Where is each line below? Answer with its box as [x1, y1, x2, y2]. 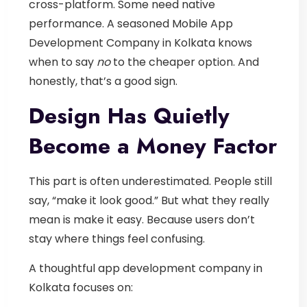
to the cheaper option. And [110, 53, 259, 70]
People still [214, 173, 272, 189]
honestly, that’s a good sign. [29, 73, 177, 89]
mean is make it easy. [29, 211, 147, 228]
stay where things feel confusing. [29, 230, 205, 247]
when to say [29, 53, 97, 70]
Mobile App [172, 15, 233, 32]
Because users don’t [147, 211, 255, 228]
